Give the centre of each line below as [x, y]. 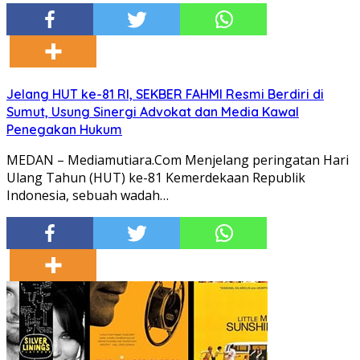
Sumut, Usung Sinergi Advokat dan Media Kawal [153, 112]
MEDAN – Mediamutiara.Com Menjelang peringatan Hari [178, 160]
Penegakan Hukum [64, 130]
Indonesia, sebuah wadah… [88, 196]
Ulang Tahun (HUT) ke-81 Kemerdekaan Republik [156, 178]
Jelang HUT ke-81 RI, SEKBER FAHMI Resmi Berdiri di [165, 94]
